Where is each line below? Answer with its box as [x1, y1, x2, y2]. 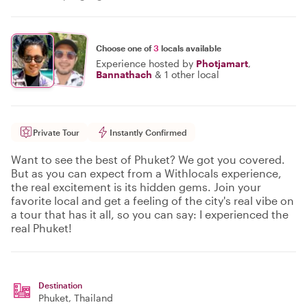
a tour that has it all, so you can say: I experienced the [11, 208, 288, 221]
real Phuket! [11, 221, 72, 234]
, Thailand [69, 292, 113, 304]
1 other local [164, 68, 219, 80]
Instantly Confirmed [110, 127, 187, 137]
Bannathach [96, 68, 152, 80]
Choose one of [96, 42, 153, 53]
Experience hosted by [96, 57, 193, 69]
